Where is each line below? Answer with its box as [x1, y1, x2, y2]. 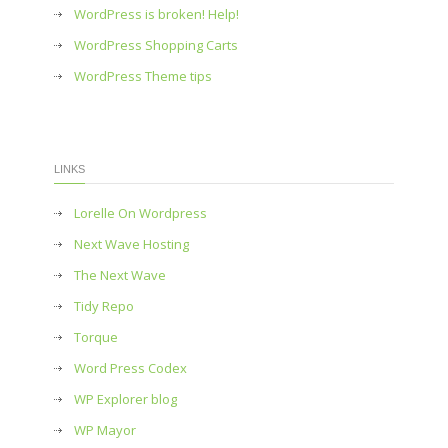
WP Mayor [74, 421, 136, 439]
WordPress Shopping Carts [74, 36, 238, 54]
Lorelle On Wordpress [74, 204, 207, 222]
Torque [74, 328, 118, 346]
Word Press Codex [74, 359, 187, 377]
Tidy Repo [74, 297, 134, 315]
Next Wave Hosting [74, 235, 189, 253]
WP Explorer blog [74, 390, 177, 408]
